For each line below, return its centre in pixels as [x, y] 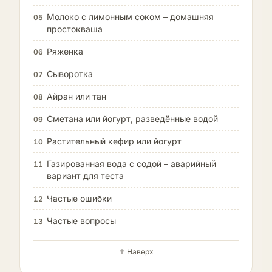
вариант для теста [85, 176]
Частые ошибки [79, 199]
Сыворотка [70, 74]
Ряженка [65, 52]
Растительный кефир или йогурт [114, 141]
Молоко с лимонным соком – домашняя [130, 17]
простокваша [75, 29]
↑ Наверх [136, 252]
